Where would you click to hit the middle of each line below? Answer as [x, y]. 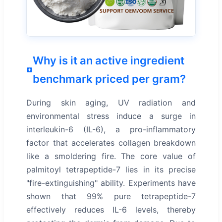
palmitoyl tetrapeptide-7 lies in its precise [111, 170]
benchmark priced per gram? [109, 79]
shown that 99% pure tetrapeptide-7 [111, 196]
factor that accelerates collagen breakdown [111, 143]
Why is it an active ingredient [108, 61]
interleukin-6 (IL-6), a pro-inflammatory [111, 130]
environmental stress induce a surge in [111, 116]
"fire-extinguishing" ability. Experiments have [111, 183]
